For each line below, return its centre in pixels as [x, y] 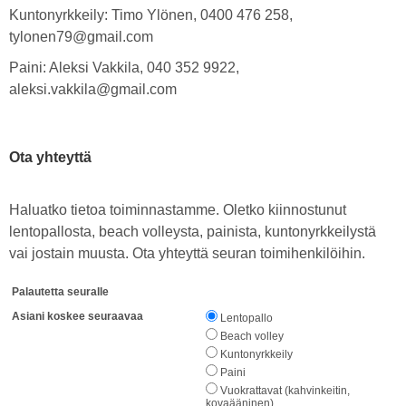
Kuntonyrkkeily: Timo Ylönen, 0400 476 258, [151, 15]
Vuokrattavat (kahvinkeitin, [285, 391]
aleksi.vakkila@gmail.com [93, 89]
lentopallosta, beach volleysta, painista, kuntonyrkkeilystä [193, 232]
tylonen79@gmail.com [81, 37]
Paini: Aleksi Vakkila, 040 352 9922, [124, 68]
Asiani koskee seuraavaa [77, 316]
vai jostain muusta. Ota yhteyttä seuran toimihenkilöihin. [187, 253]
